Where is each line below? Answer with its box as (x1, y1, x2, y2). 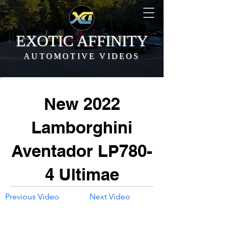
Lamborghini (31, 117, 132, 138)
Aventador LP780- (11, 141, 152, 161)
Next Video (89, 192, 130, 201)
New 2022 (43, 94, 120, 114)
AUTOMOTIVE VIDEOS (24, 52, 140, 60)
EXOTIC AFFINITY (15, 32, 148, 50)
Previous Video (5, 192, 59, 201)
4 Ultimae (44, 164, 119, 185)
